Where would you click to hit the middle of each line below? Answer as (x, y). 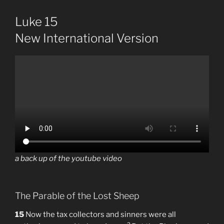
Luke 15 (36, 22)
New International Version (87, 38)
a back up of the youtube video (68, 207)
